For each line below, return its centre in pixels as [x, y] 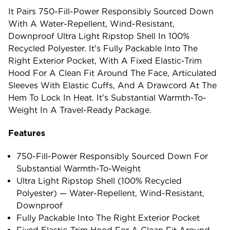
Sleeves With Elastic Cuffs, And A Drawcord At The [112, 85]
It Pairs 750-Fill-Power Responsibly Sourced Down [111, 11]
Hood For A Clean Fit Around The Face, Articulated [112, 73]
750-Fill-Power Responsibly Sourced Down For [112, 156]
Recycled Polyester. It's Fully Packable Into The [103, 48]
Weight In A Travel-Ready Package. [80, 110]
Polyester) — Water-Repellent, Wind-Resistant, [111, 193]
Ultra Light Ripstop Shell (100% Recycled [99, 181]
